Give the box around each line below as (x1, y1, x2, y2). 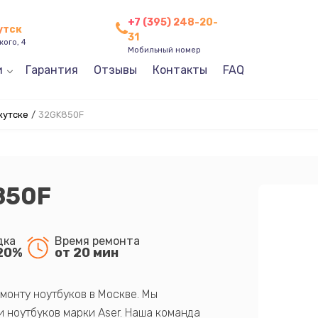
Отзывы (93, 63, 137, 77)
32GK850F (38, 109, 84, 120)
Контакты (152, 63, 207, 77)
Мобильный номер (128, 45, 202, 55)
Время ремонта (54, 234, 140, 248)
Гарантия (25, 63, 78, 77)
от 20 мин (54, 244, 119, 261)
